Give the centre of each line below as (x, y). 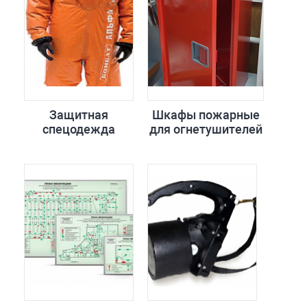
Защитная (79, 115)
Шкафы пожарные (206, 115)
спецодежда (79, 129)
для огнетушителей (206, 129)
